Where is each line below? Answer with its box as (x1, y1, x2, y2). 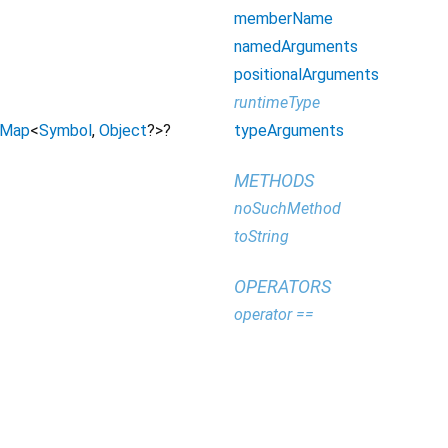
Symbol (39, 121, 92, 141)
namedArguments (234, 37, 358, 56)
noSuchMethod (234, 199, 341, 218)
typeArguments (234, 121, 344, 140)
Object (99, 121, 147, 141)
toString (234, 227, 289, 246)
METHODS (234, 170, 314, 191)
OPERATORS (234, 276, 331, 297)
